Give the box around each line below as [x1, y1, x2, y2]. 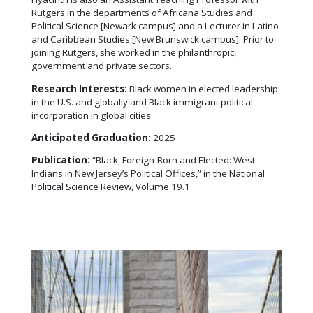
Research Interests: [31, 82, 129, 95]
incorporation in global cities [31, 108, 151, 122]
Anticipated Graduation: [31, 131, 151, 144]
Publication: [31, 154, 90, 167]
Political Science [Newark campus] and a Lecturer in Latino [31, 20, 279, 33]
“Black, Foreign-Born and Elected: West [90, 154, 255, 167]
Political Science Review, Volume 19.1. [31, 180, 192, 194]
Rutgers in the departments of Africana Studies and [31, 6, 252, 20]
